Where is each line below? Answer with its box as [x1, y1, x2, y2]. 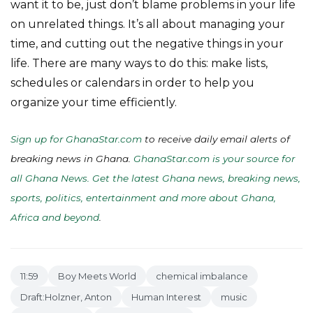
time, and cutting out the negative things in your [10, 37, 284, 50]
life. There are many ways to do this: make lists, [10, 57, 268, 70]
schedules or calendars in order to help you [10, 76, 254, 89]
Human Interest [131, 291, 201, 303]
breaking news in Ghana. [10, 153, 133, 164]
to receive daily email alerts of [142, 133, 290, 145]
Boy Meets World [58, 270, 136, 282]
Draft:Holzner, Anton [20, 291, 112, 303]
